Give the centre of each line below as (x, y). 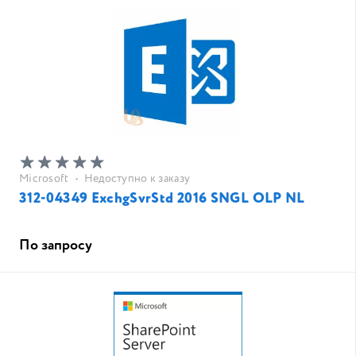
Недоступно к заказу (137, 179)
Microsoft (44, 179)
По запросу (56, 246)
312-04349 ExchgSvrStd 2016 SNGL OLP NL (162, 199)
